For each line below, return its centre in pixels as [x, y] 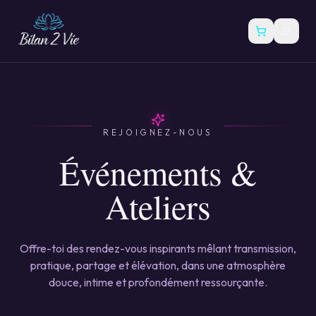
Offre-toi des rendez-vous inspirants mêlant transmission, [158, 248]
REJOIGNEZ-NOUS [158, 132]
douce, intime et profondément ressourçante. [158, 282]
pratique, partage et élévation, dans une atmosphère [158, 265]
